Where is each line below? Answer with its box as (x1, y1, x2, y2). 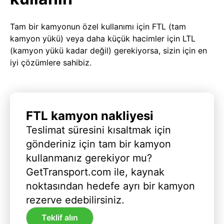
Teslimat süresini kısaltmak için (26, 123, 171, 136)
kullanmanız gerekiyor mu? (26, 151, 152, 164)
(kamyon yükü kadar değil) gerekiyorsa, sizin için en (10, 45, 207, 55)
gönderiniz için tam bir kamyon (26, 137, 171, 150)
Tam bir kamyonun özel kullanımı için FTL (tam (10, 21, 186, 31)
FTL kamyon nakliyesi (26, 108, 153, 123)
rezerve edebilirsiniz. (26, 193, 124, 206)
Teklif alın (41, 212, 78, 223)
